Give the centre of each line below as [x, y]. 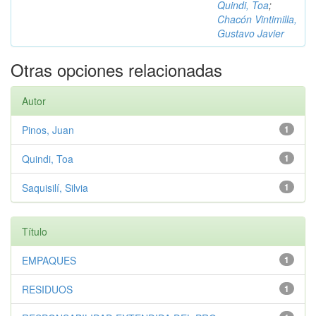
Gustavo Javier [251, 33]
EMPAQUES [49, 260]
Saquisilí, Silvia [55, 188]
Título [35, 231]
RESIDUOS [47, 289]
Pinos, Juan [48, 130]
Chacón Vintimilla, [257, 19]
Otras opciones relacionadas [116, 69]
